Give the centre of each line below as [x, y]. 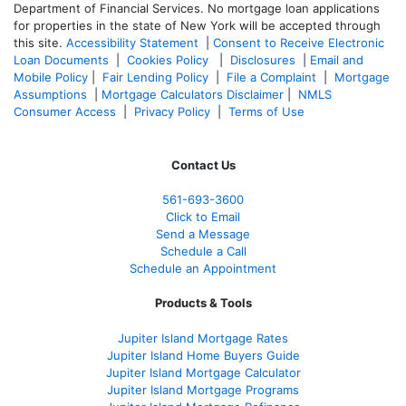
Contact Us [203, 164]
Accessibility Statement [132, 42]
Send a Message [203, 233]
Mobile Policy [51, 77]
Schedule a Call [203, 251]
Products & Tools [203, 302]
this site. [38, 42]
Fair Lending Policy [155, 77]
